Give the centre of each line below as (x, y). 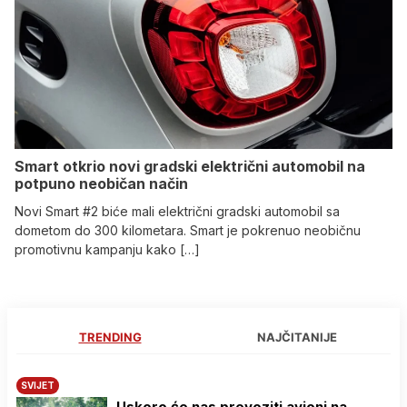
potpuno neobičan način (103, 183)
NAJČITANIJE (297, 337)
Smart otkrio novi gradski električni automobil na (190, 166)
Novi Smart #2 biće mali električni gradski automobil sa (177, 211)
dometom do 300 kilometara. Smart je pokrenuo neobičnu (188, 230)
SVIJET (38, 385)
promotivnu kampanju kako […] (107, 249)
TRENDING (110, 337)
